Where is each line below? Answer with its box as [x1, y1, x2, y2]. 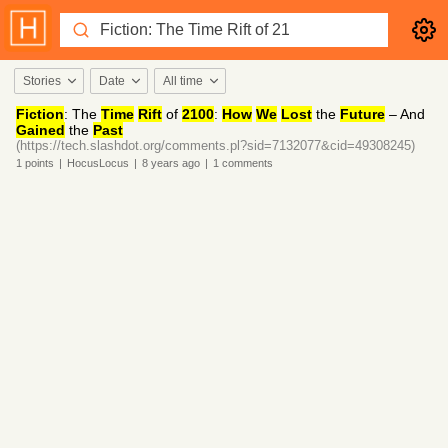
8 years [142, 157, 179, 169]
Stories [23, 74, 61, 88]
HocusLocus [67, 157, 129, 169]
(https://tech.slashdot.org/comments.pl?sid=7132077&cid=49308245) [16, 138, 415, 153]
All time [163, 74, 203, 88]
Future [340, 106, 385, 122]
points [22, 157, 54, 169]
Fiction [16, 106, 64, 122]
